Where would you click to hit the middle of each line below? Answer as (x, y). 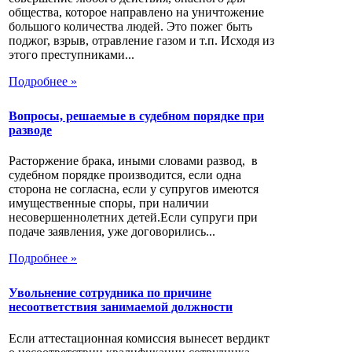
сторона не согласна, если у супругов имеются (134, 189)
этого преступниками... (71, 54)
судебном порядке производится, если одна (125, 175)
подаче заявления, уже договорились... (112, 232)
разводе (30, 130)
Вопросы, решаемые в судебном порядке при (136, 115)
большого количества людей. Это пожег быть (130, 26)
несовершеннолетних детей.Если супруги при (133, 218)
